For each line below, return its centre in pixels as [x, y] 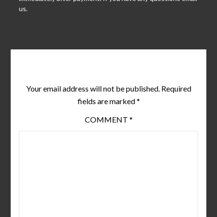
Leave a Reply [108, 68]
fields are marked [107, 101]
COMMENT [107, 120]
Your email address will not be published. [93, 89]
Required [176, 89]
